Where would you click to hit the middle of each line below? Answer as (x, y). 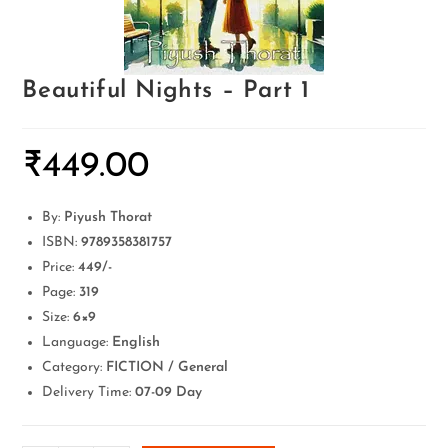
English (136, 342)
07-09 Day (169, 392)
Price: (58, 267)
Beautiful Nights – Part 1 (166, 91)
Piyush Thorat (108, 217)
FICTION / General (167, 367)
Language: (77, 342)
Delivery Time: (89, 392)
